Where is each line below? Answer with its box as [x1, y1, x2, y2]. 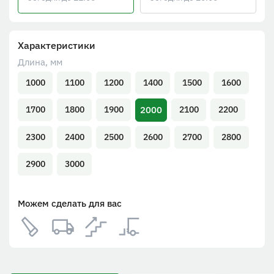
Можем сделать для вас [18, 197, 122, 209]
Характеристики [18, 39, 95, 52]
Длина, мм [18, 56, 62, 68]
